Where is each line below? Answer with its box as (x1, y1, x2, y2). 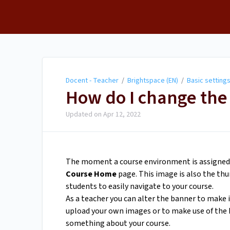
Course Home (66, 168, 118, 180)
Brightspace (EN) (127, 75, 178, 86)
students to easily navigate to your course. (66, 181, 214, 193)
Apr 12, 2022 (103, 109, 141, 120)
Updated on (66, 109, 103, 120)
